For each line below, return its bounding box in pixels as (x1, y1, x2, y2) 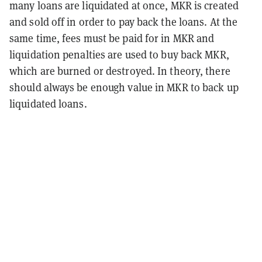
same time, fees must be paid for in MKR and (9, 30, 215, 45)
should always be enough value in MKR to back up (9, 80, 239, 94)
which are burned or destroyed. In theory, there (9, 63, 230, 78)
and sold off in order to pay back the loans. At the (9, 14, 238, 29)
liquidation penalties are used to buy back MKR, (9, 47, 229, 61)
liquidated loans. (9, 96, 87, 111)
